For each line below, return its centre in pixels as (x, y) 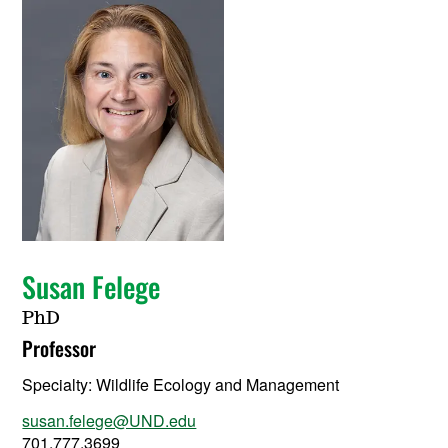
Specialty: (59, 385)
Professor (59, 348)
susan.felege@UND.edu (109, 421)
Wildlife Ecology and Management (218, 385)
